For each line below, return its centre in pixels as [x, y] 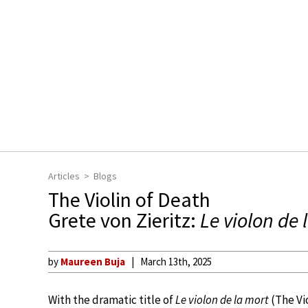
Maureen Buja [93, 262]
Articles [64, 176]
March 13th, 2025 [176, 262]
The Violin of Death [129, 199]
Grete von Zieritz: [124, 220]
